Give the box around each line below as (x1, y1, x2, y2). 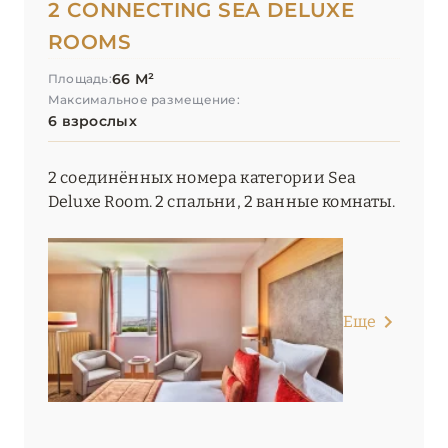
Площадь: (48, 71, 112, 87)
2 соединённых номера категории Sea (48, 168, 357, 188)
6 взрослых (48, 112, 137, 131)
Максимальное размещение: (48, 92, 240, 108)
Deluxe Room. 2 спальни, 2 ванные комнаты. (48, 192, 396, 212)
